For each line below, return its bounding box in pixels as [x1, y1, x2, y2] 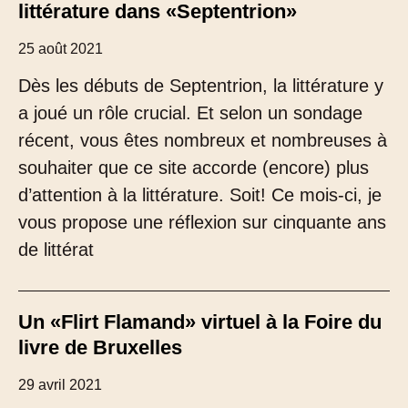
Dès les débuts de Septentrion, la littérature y [18, 76, 383, 96]
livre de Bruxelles [18, 336, 182, 359]
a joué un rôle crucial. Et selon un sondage [18, 103, 362, 123]
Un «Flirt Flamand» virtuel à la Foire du [18, 311, 382, 333]
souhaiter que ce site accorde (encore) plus [18, 158, 369, 178]
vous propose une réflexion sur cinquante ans [18, 212, 386, 232]
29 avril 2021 [18, 377, 102, 393]
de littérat [18, 240, 94, 260]
